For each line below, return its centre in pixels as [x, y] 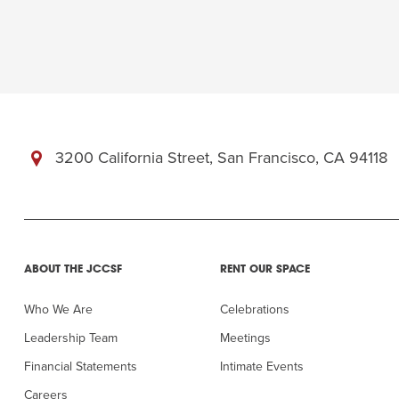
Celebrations [255, 309]
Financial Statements [81, 366]
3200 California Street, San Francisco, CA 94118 [221, 158]
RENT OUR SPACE [265, 270]
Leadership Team [71, 338]
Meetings [245, 338]
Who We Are [58, 309]
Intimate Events [262, 366]
